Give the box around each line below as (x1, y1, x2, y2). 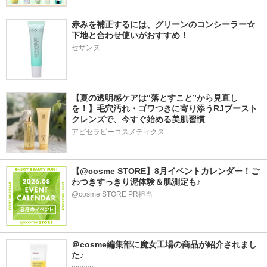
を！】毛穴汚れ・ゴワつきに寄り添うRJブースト (72, 104, 257, 113)
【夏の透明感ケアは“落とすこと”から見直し (72, 93, 238, 103)
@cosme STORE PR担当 (72, 190, 153, 198)
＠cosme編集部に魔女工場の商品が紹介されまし (72, 240, 257, 249)
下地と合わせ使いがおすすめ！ (72, 30, 188, 40)
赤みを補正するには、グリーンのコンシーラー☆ (72, 20, 255, 29)
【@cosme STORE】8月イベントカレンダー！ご (72, 166, 259, 176)
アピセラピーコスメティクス (72, 128, 164, 136)
